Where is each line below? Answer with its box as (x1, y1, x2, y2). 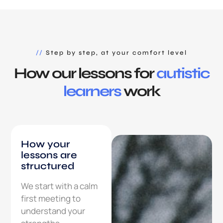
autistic (156, 64, 210, 83)
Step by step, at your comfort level (43, 49, 187, 57)
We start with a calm (21, 180, 98, 192)
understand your (21, 205, 86, 217)
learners (63, 82, 121, 101)
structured (21, 160, 75, 173)
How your (21, 138, 71, 151)
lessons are (21, 149, 78, 162)
